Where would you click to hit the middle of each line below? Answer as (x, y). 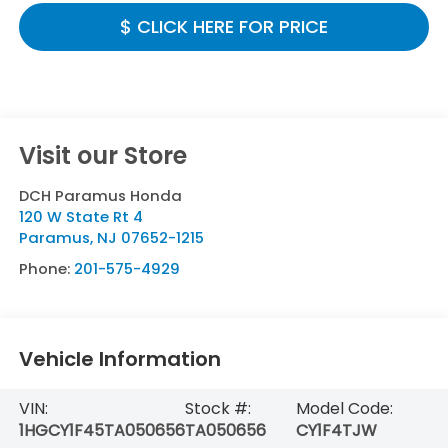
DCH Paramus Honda (100, 195)
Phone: (46, 268)
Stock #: (217, 408)
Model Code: (344, 408)
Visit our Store (102, 155)
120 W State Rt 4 (80, 216)
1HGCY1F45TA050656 (101, 430)
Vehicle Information (119, 359)
